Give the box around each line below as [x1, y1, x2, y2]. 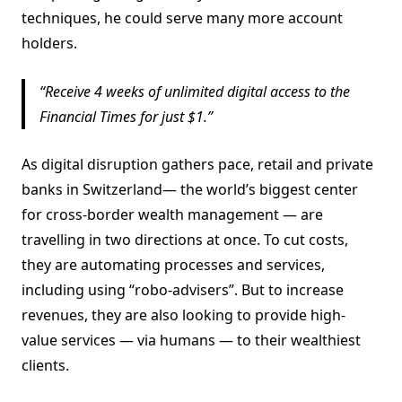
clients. [22, 355, 69, 376]
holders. [22, 33, 77, 54]
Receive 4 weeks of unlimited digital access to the [45, 81, 350, 101]
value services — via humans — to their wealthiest [22, 330, 361, 351]
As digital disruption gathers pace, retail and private [22, 154, 373, 175]
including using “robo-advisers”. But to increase [22, 280, 344, 301]
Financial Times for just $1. [39, 106, 207, 127]
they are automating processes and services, [22, 255, 325, 275]
